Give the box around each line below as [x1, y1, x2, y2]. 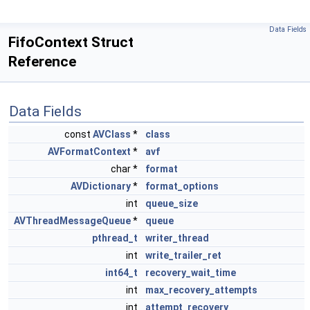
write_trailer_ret [145, 250, 221, 261]
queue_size [145, 198, 198, 209]
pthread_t [92, 232, 138, 244]
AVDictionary [71, 181, 131, 192]
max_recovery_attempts [145, 284, 257, 295]
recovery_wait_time [145, 267, 236, 278]
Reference [8, 53, 76, 70]
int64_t [105, 267, 138, 278]
